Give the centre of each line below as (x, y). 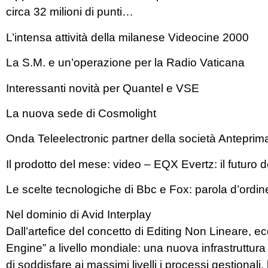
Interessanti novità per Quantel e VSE (103, 88)
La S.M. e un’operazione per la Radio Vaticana (125, 63)
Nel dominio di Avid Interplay (79, 215)
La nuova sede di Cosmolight (81, 113)
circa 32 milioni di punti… (70, 12)
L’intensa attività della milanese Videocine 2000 (127, 37)
